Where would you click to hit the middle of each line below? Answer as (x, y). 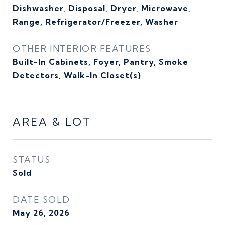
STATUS (31, 159)
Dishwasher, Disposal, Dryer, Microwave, (102, 8)
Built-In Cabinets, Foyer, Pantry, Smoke (100, 62)
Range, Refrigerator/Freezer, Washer (95, 22)
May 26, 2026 (41, 213)
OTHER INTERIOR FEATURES (82, 48)
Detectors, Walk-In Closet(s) (77, 75)
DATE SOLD (41, 200)
